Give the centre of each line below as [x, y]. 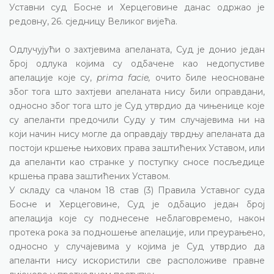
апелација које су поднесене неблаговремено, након [137, 218]
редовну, [30, 21]
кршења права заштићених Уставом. [90, 176]
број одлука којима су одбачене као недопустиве [137, 63]
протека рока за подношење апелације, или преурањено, [137, 232]
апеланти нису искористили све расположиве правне [137, 260]
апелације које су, [53, 77]
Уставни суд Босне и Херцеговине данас [110, 7]
